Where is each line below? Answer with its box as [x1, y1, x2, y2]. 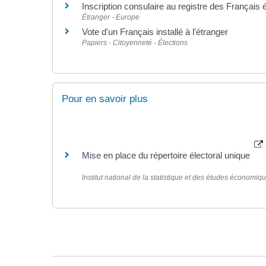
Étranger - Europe [81, 12, 140, 21]
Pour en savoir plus [61, 93, 148, 104]
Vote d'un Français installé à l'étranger [81, 26, 228, 37]
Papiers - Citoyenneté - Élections [81, 38, 188, 47]
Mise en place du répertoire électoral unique [81, 150, 252, 161]
